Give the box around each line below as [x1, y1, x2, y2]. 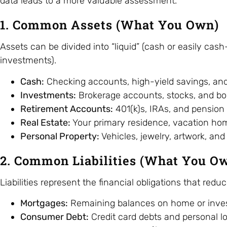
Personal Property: [20, 130, 99, 142]
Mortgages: [20, 197, 68, 209]
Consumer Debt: [20, 211, 89, 222]
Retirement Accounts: [20, 103, 113, 115]
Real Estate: [20, 117, 70, 128]
